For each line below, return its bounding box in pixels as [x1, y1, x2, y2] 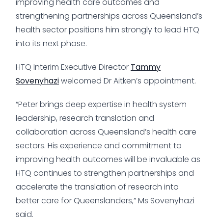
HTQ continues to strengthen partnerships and [16, 167, 194, 179]
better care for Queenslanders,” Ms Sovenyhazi [16, 194, 194, 206]
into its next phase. [16, 37, 87, 49]
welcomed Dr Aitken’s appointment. [59, 75, 196, 86]
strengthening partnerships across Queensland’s [16, 10, 202, 22]
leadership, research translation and [16, 112, 154, 124]
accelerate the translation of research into [16, 181, 179, 192]
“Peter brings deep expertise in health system [16, 98, 187, 110]
